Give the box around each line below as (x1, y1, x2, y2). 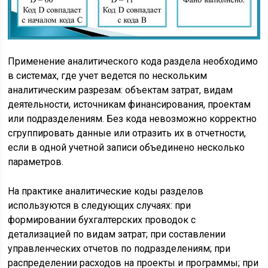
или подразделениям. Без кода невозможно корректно (8, 112, 257, 124)
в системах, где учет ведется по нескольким (8, 69, 208, 81)
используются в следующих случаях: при (8, 199, 191, 211)
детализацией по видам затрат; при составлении (8, 228, 226, 240)
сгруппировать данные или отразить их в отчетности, (8, 127, 246, 139)
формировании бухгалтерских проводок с (8, 214, 196, 226)
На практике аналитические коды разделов (8, 185, 204, 197)
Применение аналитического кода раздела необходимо (8, 55, 258, 67)
